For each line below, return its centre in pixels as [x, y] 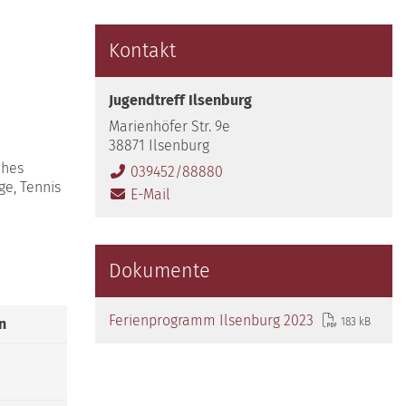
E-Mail [150, 194]
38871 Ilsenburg [159, 145]
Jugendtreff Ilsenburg [180, 100]
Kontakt [142, 50]
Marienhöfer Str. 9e [169, 126]
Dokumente [159, 271]
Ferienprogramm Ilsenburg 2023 [211, 320]
